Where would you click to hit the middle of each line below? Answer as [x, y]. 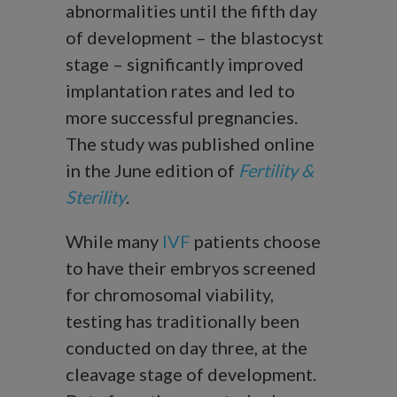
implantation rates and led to [180, 91]
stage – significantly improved [185, 64]
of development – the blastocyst [195, 38]
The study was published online [190, 144]
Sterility [96, 197]
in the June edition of [152, 171]
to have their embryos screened [191, 268]
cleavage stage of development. [191, 374]
